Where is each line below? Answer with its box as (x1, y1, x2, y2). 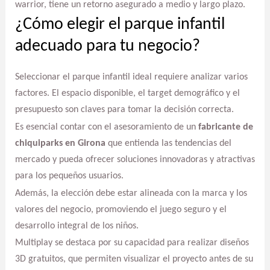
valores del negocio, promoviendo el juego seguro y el (14, 204, 227, 215)
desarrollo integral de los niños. (14, 221, 139, 231)
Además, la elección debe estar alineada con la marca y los (14, 188, 247, 198)
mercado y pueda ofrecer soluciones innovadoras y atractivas (14, 155, 255, 165)
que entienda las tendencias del (105, 139, 231, 149)
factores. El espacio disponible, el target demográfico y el (14, 89, 240, 99)
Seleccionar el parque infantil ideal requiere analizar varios (14, 72, 248, 83)
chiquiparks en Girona (14, 139, 105, 149)
